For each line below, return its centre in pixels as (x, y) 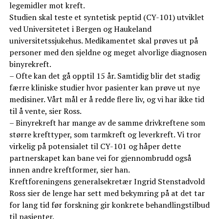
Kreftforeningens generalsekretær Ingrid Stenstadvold (107, 182)
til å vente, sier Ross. (45, 111)
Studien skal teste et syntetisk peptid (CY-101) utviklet (107, 17)
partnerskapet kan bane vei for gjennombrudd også (100, 158)
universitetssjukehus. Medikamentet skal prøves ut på (103, 41)
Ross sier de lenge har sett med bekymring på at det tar (107, 193)
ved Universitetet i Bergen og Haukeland (80, 29)
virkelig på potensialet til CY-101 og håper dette (95, 146)
